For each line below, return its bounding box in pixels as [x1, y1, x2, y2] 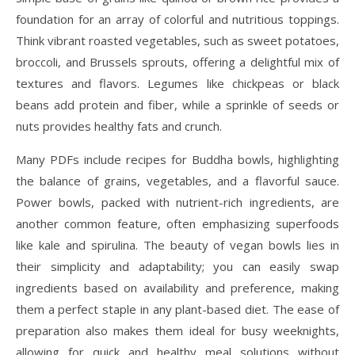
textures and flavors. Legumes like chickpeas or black [16, 75, 339, 91]
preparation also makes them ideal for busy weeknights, [16, 323, 339, 338]
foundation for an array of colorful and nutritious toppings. [16, 11, 339, 27]
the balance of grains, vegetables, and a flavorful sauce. [16, 173, 339, 189]
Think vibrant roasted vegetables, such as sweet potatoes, [16, 32, 339, 48]
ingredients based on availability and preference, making [16, 280, 339, 296]
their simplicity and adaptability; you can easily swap [16, 258, 339, 274]
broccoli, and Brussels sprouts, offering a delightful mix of [16, 54, 339, 70]
